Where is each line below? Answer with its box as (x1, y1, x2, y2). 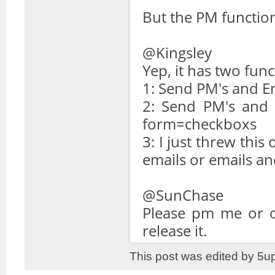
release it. (142, 220, 207, 241)
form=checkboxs (142, 114, 257, 134)
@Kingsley (142, 42, 212, 63)
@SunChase (142, 185, 223, 206)
